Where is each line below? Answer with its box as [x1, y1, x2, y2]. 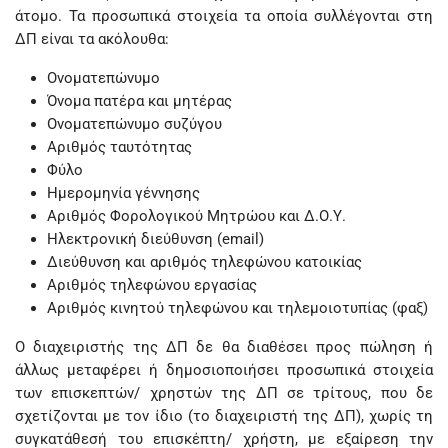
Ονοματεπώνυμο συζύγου [47, 115, 222, 133]
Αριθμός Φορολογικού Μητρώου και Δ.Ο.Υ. [47, 207, 346, 225]
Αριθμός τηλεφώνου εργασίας [47, 276, 257, 294]
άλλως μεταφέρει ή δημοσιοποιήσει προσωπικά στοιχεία [15, 361, 433, 379]
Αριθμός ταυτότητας [47, 138, 192, 156]
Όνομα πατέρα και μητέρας [47, 92, 232, 110]
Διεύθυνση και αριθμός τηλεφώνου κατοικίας [47, 253, 362, 271]
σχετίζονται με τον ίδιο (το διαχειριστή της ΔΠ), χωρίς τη [15, 407, 433, 425]
